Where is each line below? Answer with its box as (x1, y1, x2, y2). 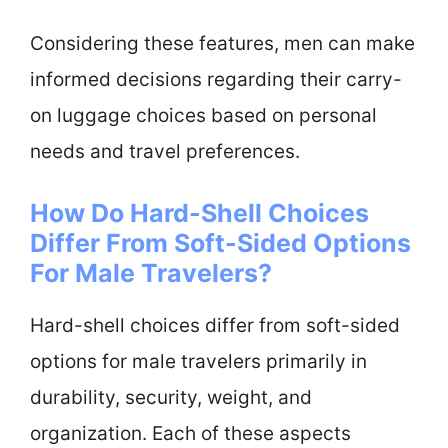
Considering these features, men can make (30, 31, 415, 55)
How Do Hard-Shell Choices (30, 198, 369, 228)
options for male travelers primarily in (30, 350, 367, 373)
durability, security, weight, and (30, 386, 312, 409)
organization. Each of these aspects (30, 422, 351, 445)
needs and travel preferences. (30, 139, 300, 163)
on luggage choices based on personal (30, 103, 377, 127)
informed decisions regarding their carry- (30, 67, 402, 91)
